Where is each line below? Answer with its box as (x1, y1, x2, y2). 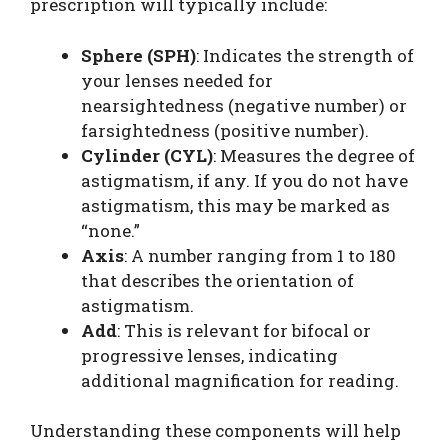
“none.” (81, 218, 140, 242)
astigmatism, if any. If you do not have (81, 168, 408, 192)
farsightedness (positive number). (81, 118, 369, 142)
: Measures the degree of (213, 143, 415, 167)
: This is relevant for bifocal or (117, 318, 371, 342)
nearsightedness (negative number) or (81, 93, 407, 117)
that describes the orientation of (81, 268, 354, 292)
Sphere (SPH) (81, 43, 196, 67)
